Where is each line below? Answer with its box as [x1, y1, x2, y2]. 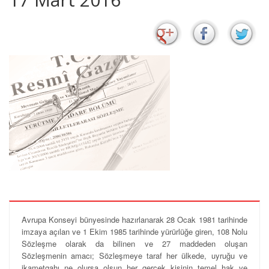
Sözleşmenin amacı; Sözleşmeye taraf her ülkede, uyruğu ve [22, 250, 247, 261]
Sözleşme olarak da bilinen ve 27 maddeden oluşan [22, 238, 247, 249]
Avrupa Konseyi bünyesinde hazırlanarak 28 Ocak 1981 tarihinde [22, 214, 247, 225]
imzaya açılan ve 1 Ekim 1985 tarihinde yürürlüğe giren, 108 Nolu [22, 226, 247, 237]
